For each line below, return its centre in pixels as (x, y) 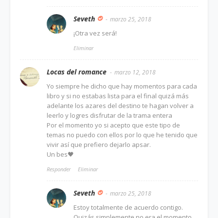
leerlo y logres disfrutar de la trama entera (109, 115)
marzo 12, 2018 (135, 72)
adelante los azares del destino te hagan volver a (120, 105)
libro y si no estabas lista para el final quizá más (118, 96)
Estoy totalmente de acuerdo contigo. (128, 207)
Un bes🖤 (60, 154)
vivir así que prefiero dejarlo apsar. (99, 144)
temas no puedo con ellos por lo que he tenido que (122, 135)
